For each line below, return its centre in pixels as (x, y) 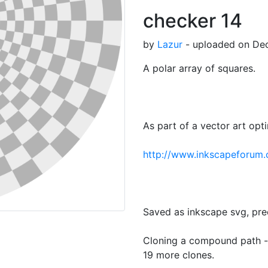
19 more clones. (179, 255)
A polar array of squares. (199, 68)
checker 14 (193, 21)
